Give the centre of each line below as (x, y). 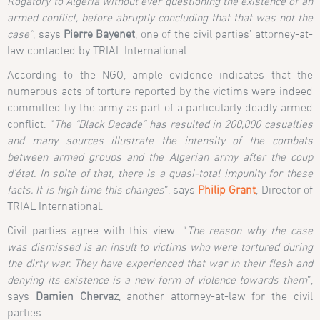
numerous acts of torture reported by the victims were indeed (160, 90)
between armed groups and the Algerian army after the (146, 156)
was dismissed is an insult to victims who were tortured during (160, 246)
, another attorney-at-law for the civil (215, 295)
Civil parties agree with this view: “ (97, 230)
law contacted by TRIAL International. (99, 50)
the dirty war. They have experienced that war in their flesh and (160, 262)
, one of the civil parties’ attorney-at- (224, 33)
